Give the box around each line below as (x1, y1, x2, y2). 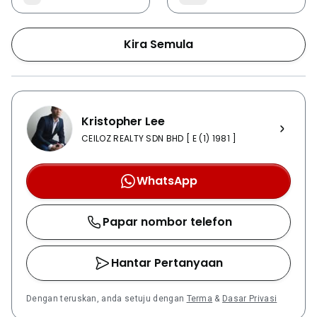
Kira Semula (124, 36, 193, 52)
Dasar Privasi (222, 294, 277, 304)
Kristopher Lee (81, 113, 165, 129)
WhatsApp (137, 173, 197, 189)
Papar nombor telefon (102, 214, 232, 230)
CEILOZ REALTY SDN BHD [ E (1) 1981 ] (81, 132, 237, 144)
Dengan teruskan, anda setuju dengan (26, 294, 187, 304)
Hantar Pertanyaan (111, 255, 223, 271)
